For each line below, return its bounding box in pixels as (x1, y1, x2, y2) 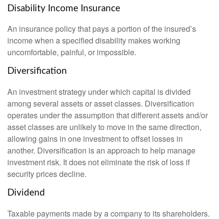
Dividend (7, 188, 45, 198)
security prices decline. (7, 168, 87, 180)
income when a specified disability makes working (7, 35, 180, 46)
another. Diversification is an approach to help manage (7, 145, 196, 156)
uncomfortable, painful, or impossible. (7, 46, 136, 58)
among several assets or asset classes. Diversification (7, 98, 194, 109)
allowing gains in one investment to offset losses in (7, 133, 183, 145)
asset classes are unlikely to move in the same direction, (7, 121, 201, 133)
